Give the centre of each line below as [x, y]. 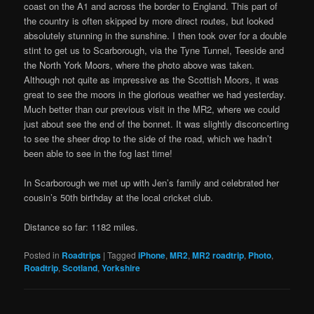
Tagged [122, 254]
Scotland [80, 267]
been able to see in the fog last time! [98, 153]
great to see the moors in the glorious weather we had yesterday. [155, 94]
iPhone [152, 255]
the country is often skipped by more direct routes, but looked [149, 20]
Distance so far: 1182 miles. [81, 226]
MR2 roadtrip [218, 255]
